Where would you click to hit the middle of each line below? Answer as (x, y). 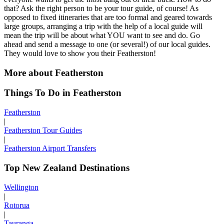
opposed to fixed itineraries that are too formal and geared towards (108, 17)
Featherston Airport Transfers (50, 148)
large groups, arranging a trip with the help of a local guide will (103, 26)
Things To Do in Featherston (63, 93)
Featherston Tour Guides (43, 130)
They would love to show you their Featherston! (80, 53)
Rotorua (17, 205)
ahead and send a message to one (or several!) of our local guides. (107, 44)
